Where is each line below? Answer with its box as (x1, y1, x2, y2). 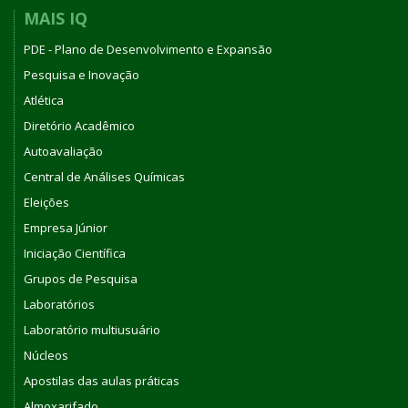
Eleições (24, 194, 69, 211)
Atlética (24, 92, 64, 109)
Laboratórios (24, 296, 95, 313)
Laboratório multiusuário (24, 321, 160, 339)
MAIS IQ (24, 6, 87, 29)
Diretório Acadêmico (24, 117, 135, 135)
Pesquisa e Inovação (24, 66, 139, 84)
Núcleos (24, 347, 68, 364)
